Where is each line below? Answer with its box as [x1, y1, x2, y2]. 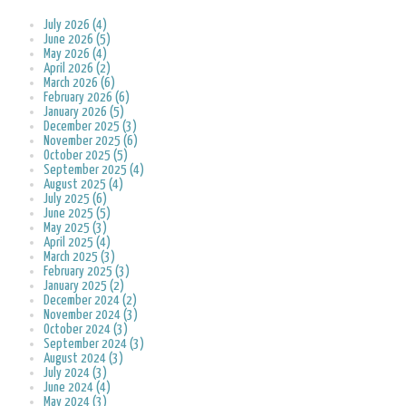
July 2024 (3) [43, 366, 107, 381]
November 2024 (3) [43, 308, 138, 323]
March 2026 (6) [43, 76, 115, 91]
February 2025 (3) [43, 265, 130, 279]
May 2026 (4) [43, 47, 107, 62]
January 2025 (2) [43, 279, 124, 294]
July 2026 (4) [43, 18, 107, 33]
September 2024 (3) [43, 337, 144, 352]
